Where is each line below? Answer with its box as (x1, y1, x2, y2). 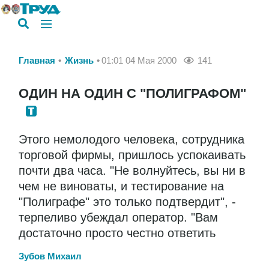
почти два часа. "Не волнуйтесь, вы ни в (19, 163, 246, 177)
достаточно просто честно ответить (19, 226, 216, 240)
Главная (19, 55, 55, 65)
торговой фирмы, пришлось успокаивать (19, 148, 246, 162)
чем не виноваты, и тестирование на (19, 179, 224, 193)
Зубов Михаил (19, 250, 82, 261)
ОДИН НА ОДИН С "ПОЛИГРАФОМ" (19, 85, 246, 101)
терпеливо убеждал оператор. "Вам (19, 210, 218, 224)
